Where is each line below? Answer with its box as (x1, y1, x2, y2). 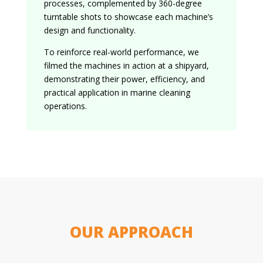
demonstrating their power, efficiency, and (43, 73, 205, 85)
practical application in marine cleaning (43, 86, 190, 98)
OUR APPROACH (69, 221, 193, 242)
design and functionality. (43, 24, 136, 36)
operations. (43, 100, 87, 112)
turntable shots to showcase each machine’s (43, 11, 213, 22)
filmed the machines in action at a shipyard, (43, 59, 209, 71)
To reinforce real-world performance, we (43, 46, 199, 58)
